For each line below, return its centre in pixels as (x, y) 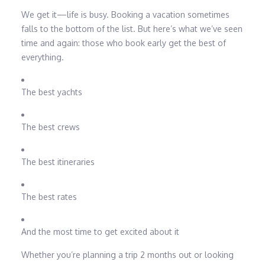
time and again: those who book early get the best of (123, 43)
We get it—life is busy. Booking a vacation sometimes (125, 15)
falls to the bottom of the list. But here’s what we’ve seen (132, 29)
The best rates (49, 197)
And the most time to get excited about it (100, 232)
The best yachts (51, 92)
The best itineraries (58, 162)
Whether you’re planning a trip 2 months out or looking (127, 255)
